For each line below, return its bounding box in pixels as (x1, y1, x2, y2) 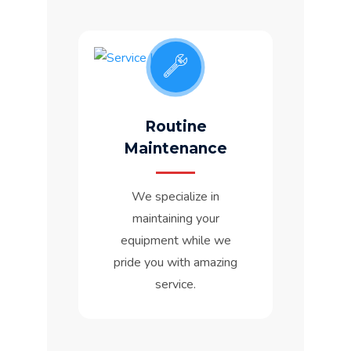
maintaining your (132, 210, 219, 228)
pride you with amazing (114, 254, 237, 272)
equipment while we (120, 232, 231, 250)
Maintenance (124, 139, 227, 158)
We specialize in (132, 188, 219, 206)
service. (155, 276, 196, 294)
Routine (144, 118, 207, 136)
